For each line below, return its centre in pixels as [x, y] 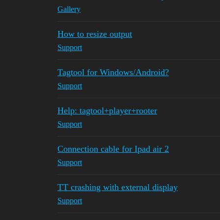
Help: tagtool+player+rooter [107, 110]
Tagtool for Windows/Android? [113, 72]
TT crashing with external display [118, 187]
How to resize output [95, 34]
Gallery [69, 9]
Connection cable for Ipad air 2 [113, 149]
